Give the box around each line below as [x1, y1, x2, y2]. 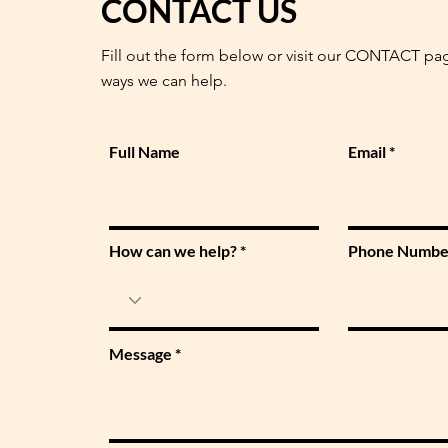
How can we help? [109, 241, 237, 260]
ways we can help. [101, 71, 227, 90]
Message [109, 344, 172, 363]
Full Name [109, 142, 180, 161]
